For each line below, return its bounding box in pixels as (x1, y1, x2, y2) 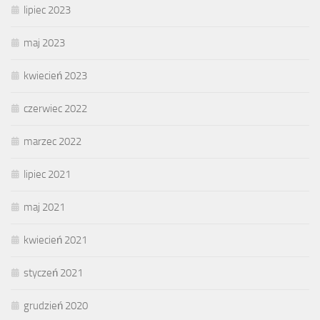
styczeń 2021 (24, 266, 83, 280)
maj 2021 (24, 201, 65, 214)
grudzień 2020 (24, 299, 88, 313)
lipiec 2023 (24, 4, 71, 17)
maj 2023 (24, 36, 65, 50)
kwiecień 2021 (24, 234, 87, 247)
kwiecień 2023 (24, 69, 87, 83)
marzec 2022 (24, 135, 81, 149)
